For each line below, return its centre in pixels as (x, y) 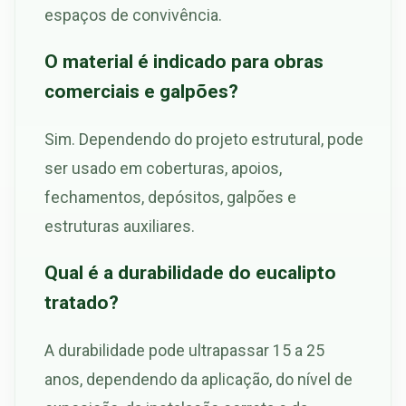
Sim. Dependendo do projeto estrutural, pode (204, 139)
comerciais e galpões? (141, 91)
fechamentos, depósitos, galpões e (170, 197)
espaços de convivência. (133, 15)
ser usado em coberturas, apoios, (163, 168)
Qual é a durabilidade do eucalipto (190, 272)
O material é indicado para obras (184, 61)
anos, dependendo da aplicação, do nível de (198, 379)
